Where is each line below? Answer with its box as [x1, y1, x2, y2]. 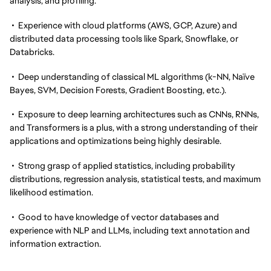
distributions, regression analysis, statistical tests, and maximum [10, 173, 261, 184]
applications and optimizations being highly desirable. [10, 135, 221, 147]
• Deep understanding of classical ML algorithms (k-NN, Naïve [10, 70, 255, 82]
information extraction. [10, 237, 101, 249]
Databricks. [10, 46, 54, 58]
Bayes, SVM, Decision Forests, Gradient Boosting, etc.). [10, 83, 226, 96]
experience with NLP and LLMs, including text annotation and [10, 224, 250, 236]
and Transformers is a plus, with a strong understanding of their [10, 122, 258, 134]
